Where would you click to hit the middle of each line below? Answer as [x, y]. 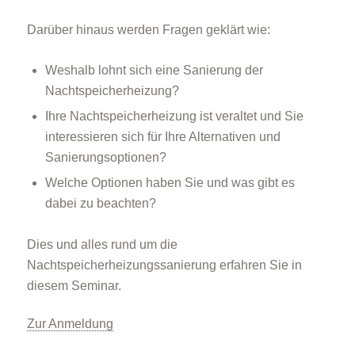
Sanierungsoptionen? [105, 158]
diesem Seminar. [74, 285]
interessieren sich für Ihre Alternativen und [162, 137]
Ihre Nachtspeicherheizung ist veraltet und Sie [174, 116]
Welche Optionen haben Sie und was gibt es [170, 183]
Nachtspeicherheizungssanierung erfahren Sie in [164, 265]
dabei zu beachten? [100, 204]
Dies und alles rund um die [102, 244]
